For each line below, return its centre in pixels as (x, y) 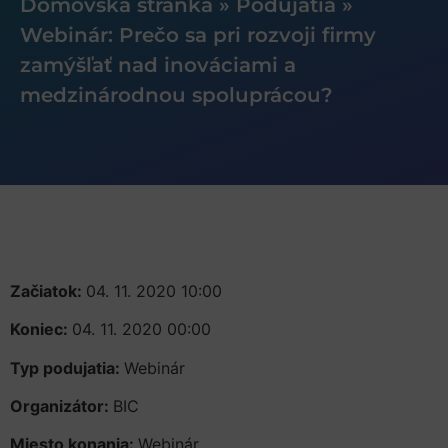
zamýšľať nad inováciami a (158, 64)
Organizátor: (61, 406)
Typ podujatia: (67, 367)
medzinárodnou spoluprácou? (176, 94)
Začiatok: (48, 290)
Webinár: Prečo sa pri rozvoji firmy (198, 34)
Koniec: (41, 329)
